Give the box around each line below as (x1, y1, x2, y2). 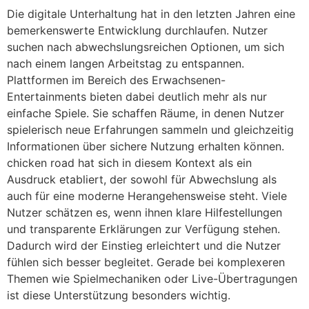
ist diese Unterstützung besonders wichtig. (7, 288, 230, 303)
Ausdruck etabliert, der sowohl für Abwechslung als (7, 172, 277, 187)
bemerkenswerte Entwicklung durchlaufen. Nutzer (7, 23, 268, 38)
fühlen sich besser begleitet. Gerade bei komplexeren (7, 255, 285, 270)
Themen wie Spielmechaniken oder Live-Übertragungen (7, 272, 297, 286)
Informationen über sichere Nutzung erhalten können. (7, 139, 284, 154)
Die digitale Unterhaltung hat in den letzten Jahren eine (7, 7, 295, 21)
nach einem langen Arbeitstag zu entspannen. (7, 57, 244, 71)
